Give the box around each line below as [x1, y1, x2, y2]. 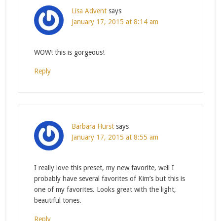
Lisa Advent [71, 6, 107, 15]
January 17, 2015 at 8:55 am [71, 133, 158, 141]
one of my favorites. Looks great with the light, [34, 185, 176, 193]
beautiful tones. [34, 196, 81, 204]
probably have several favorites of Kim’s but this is [34, 174, 185, 183]
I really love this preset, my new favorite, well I [34, 163, 174, 172]
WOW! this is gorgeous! [34, 48, 105, 56]
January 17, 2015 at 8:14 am [71, 17, 158, 26]
